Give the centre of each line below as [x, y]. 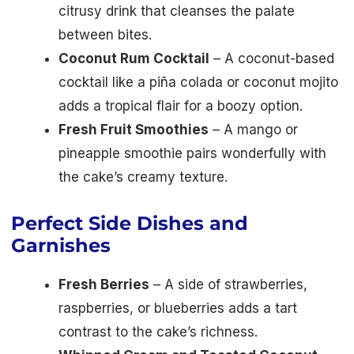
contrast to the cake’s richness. [158, 331]
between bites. [105, 34]
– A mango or [253, 129]
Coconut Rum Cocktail [134, 58]
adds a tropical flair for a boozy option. [181, 105]
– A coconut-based [272, 58]
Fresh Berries [104, 284]
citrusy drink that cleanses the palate [177, 11]
